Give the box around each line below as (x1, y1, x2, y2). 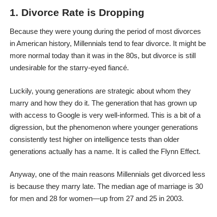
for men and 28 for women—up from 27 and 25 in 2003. (10, 194, 184, 203)
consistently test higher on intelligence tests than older (10, 135, 179, 143)
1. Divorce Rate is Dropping (10, 6, 144, 18)
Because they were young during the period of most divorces (10, 27, 201, 36)
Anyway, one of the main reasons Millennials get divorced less (10, 170, 205, 179)
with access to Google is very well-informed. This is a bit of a (10, 110, 201, 119)
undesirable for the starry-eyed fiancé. (10, 63, 129, 72)
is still (176, 51, 196, 60)
